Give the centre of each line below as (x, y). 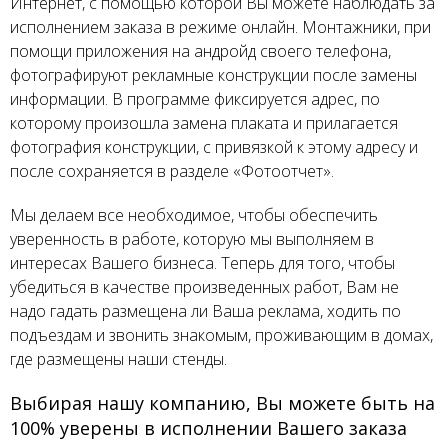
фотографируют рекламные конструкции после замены (213, 75)
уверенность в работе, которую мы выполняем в (192, 239)
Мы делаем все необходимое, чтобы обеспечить (194, 215)
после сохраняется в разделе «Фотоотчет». (172, 171)
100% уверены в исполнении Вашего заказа (208, 428)
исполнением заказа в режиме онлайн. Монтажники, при (220, 27)
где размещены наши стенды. (118, 359)
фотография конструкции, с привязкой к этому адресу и (214, 147)
